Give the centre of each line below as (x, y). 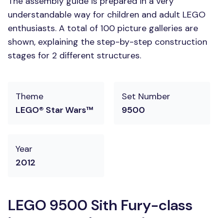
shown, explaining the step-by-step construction (108, 42)
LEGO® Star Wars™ (54, 110)
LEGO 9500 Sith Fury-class (100, 205)
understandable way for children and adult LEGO (107, 15)
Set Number (146, 96)
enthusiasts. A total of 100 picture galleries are (103, 28)
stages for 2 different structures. (74, 55)
